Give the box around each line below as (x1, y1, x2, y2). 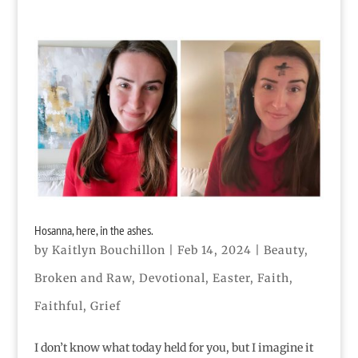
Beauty (263, 243, 304, 258)
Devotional (138, 271, 205, 286)
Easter (212, 271, 250, 286)
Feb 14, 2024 (177, 243, 252, 258)
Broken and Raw (34, 271, 132, 286)
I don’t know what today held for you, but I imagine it (34, 340, 313, 356)
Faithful (34, 299, 83, 314)
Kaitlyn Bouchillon (51, 243, 165, 258)
